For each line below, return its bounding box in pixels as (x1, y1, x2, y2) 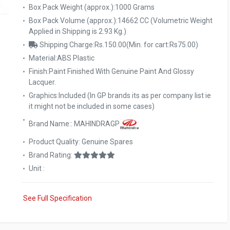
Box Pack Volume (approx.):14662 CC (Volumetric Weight (29, 16, 213, 25)
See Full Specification (23, 194, 92, 202)
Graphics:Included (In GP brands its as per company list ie (29, 91, 211, 100)
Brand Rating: (29, 151, 74, 159)
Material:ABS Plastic (29, 54, 94, 62)
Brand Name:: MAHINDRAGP (29, 119, 120, 128)
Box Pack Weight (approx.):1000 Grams (29, 3, 155, 11)
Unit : (29, 164, 45, 172)
